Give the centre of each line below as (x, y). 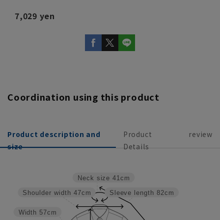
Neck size (94, 178)
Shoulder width (47, 193)
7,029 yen (35, 15)
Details (136, 146)
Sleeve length (132, 193)
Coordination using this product (83, 96)
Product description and (54, 134)
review (201, 134)
